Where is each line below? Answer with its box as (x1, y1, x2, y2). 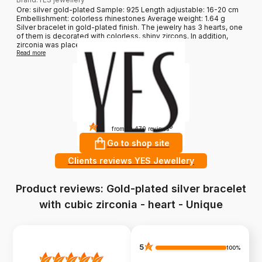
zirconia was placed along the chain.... (16, 40, 146, 50)
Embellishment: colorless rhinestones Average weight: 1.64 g (16, 14, 225, 23)
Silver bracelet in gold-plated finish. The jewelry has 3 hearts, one (16, 23, 243, 32)
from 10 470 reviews (111, 125, 169, 133)
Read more (16, 49, 46, 57)
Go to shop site (106, 137, 170, 148)
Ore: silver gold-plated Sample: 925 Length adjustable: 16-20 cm (16, 5, 239, 15)
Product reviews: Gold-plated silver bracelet (16, 182, 246, 195)
